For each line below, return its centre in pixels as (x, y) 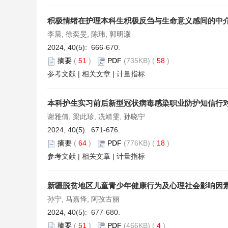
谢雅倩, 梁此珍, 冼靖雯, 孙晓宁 (96, 117)
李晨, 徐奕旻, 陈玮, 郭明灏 (89, 34)
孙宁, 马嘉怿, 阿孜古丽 (83, 199)
